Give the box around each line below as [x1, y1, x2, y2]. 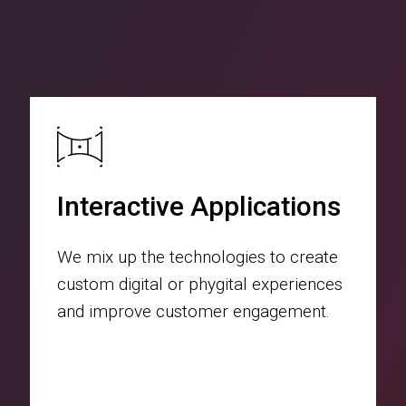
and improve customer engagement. [57, 301, 331, 323]
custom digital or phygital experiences [57, 274, 343, 295]
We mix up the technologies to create [57, 246, 339, 268]
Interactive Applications [57, 190, 342, 223]
